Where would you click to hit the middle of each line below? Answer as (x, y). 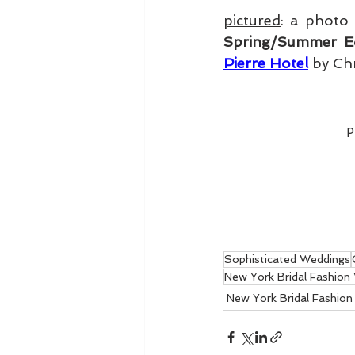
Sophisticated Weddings (287, 260)
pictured (252, 21)
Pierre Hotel (266, 63)
